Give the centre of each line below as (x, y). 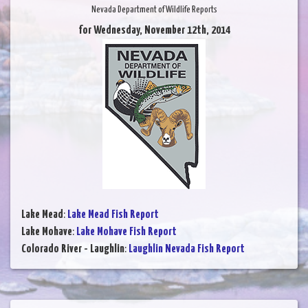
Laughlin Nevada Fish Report (187, 250)
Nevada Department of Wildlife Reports (154, 10)
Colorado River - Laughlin (73, 250)
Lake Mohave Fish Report (126, 232)
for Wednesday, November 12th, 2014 (154, 31)
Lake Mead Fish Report (113, 215)
